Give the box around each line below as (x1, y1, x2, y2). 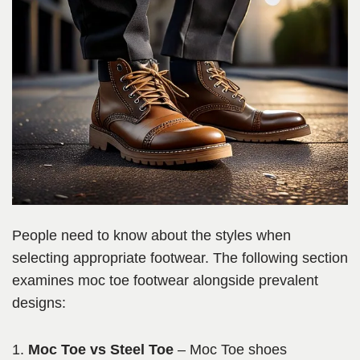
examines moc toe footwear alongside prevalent (12, 272, 318, 289)
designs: (12, 295, 66, 312)
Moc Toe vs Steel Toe (28, 342, 174, 358)
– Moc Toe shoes (174, 342, 287, 358)
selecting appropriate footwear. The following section (12, 250, 348, 267)
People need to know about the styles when (12, 227, 291, 244)
